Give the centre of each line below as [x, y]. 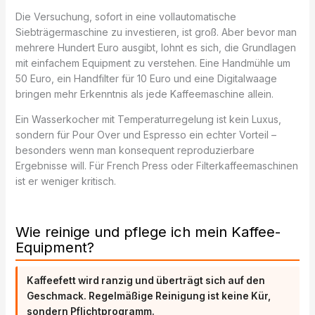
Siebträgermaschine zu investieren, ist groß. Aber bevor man [156, 32]
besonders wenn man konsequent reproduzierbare [135, 150]
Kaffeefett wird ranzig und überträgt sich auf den [146, 280]
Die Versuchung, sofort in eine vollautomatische [126, 16]
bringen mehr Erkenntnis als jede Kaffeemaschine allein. [144, 94]
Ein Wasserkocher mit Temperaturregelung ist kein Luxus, [148, 119]
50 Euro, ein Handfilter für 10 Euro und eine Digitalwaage [146, 78]
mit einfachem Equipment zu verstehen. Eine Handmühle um [153, 63]
